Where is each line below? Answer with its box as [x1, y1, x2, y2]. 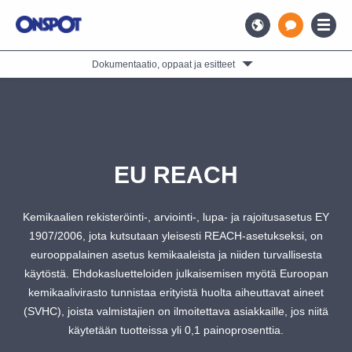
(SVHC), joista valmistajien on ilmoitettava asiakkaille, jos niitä [24, 305, 328, 317]
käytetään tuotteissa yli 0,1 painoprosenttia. [68, 324, 284, 336]
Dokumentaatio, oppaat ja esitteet [92, 59, 235, 70]
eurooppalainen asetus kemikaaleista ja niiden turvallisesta [30, 248, 322, 261]
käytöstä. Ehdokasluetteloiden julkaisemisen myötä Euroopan [24, 267, 328, 280]
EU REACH [114, 162, 238, 188]
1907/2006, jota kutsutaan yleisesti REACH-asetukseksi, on [29, 229, 323, 242]
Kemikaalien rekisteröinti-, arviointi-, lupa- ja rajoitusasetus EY [23, 211, 329, 223]
